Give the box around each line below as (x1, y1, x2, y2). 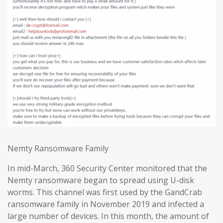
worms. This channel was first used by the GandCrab (7, 187, 202, 198)
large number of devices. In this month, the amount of (7, 211, 209, 222)
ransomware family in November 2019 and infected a (7, 199, 204, 210)
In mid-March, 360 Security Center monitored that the (7, 163, 207, 174)
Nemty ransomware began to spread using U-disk (7, 175, 194, 186)
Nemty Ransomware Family (7, 143, 109, 154)
